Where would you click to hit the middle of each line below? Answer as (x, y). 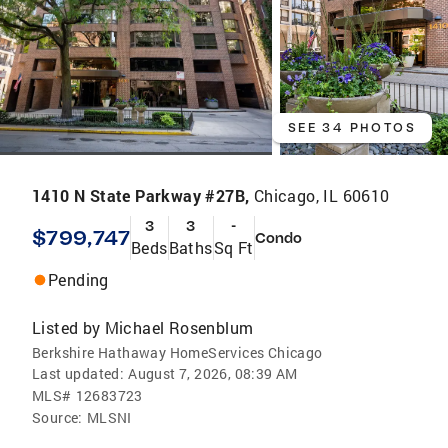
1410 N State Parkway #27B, (143, 195)
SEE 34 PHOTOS (351, 127)
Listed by (66, 327)
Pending (78, 279)
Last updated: (78, 373)
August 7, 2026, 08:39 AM (213, 373)
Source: (57, 417)
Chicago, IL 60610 (321, 195)
